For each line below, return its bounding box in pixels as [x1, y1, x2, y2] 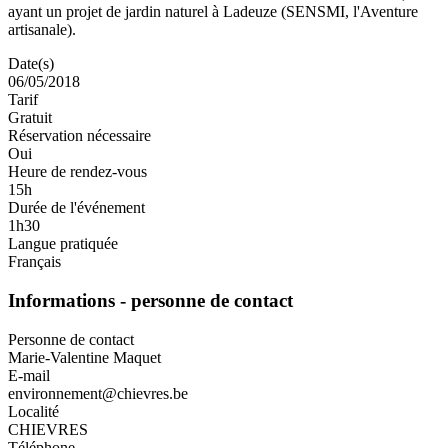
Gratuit [8, 109, 52, 127]
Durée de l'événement [8, 199, 145, 217]
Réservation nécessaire [8, 127, 151, 145]
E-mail [8, 366, 50, 384]
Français [8, 253, 61, 271]
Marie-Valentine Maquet [8, 348, 161, 366]
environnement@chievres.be [8, 384, 188, 402]
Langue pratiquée [8, 235, 118, 253]
